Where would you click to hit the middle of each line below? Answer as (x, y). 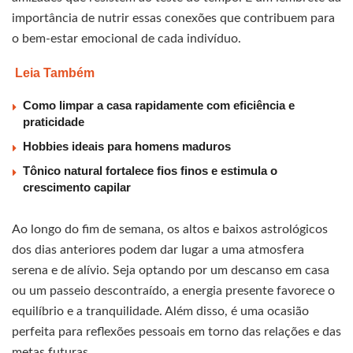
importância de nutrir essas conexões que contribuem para (173, 19)
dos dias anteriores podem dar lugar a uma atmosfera (158, 250)
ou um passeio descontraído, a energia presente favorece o (173, 291)
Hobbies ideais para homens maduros (127, 147)
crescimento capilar (77, 188)
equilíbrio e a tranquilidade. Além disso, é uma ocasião (160, 312)
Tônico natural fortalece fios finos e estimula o (150, 171)
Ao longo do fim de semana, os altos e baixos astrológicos (170, 230)
